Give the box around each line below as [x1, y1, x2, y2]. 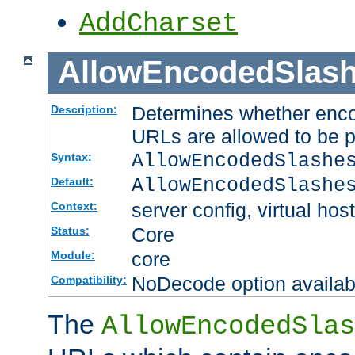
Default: [50, 174, 94, 188]
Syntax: [50, 150, 92, 163]
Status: [50, 223, 90, 237]
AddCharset [79, 9, 238, 40]
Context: [50, 199, 97, 212]
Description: [50, 102, 117, 116]
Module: [50, 248, 95, 261]
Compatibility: [50, 273, 127, 286]
